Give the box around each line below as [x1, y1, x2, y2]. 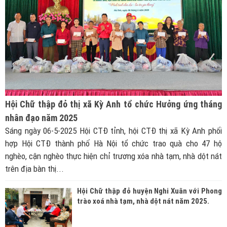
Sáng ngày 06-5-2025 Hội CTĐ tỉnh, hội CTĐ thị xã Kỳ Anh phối [5, 125, 222, 136]
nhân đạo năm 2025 [5, 112, 78, 123]
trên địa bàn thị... [5, 163, 64, 174]
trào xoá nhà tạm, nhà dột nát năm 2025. [77, 196, 209, 206]
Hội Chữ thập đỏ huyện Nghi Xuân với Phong [77, 186, 222, 196]
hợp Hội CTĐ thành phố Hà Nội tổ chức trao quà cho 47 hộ [5, 138, 222, 148]
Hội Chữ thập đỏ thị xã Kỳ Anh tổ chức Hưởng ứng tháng [5, 98, 222, 109]
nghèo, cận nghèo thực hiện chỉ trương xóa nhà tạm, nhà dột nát [5, 150, 222, 161]
